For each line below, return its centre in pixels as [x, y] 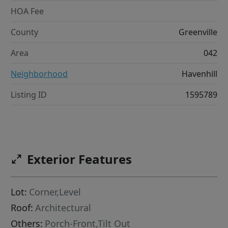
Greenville [198, 32]
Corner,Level [55, 192]
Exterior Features [80, 159]
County [25, 32]
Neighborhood [39, 74]
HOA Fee [27, 11]
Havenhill [199, 74]
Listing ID [29, 95]
